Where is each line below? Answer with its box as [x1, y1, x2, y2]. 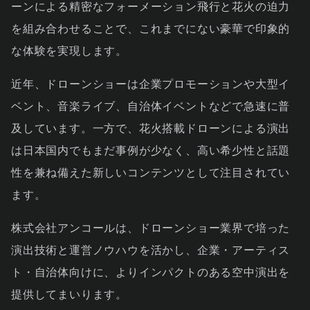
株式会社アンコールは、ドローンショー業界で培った [11, 221, 291, 235]
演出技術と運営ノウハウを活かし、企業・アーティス [11, 243, 291, 257]
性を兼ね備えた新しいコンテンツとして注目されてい [11, 165, 291, 179]
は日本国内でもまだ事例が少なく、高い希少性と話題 [11, 143, 291, 157]
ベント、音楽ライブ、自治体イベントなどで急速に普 [11, 99, 291, 113]
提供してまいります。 [11, 287, 127, 301]
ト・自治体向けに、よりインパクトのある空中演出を [11, 265, 291, 279]
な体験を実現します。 [11, 44, 127, 57]
